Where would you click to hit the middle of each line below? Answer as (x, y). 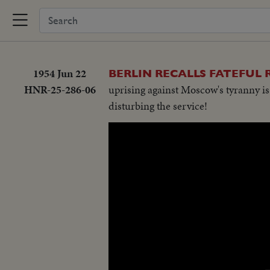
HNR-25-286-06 (60, 89)
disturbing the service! (158, 106)
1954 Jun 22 (60, 73)
